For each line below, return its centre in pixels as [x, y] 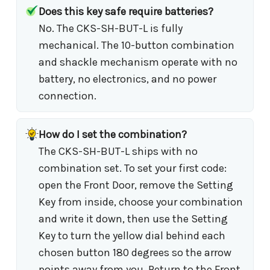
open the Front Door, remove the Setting [136, 185]
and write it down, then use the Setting [133, 218]
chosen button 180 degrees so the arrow [135, 252]
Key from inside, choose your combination [141, 202]
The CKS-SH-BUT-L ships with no [118, 151]
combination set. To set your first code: [133, 168]
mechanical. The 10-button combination [137, 45]
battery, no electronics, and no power [127, 79]
